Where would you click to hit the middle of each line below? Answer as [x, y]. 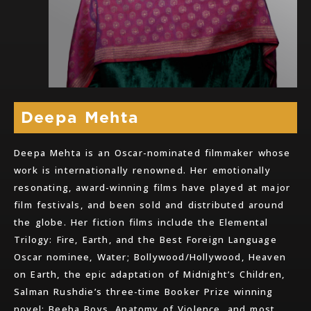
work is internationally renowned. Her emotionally [142, 170]
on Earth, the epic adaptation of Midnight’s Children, [150, 275]
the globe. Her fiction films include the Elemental [141, 222]
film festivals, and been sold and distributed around [149, 205]
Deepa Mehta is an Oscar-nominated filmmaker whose [152, 153]
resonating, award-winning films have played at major [152, 188]
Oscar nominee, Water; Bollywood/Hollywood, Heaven [150, 257]
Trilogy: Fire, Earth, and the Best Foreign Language [145, 240]
